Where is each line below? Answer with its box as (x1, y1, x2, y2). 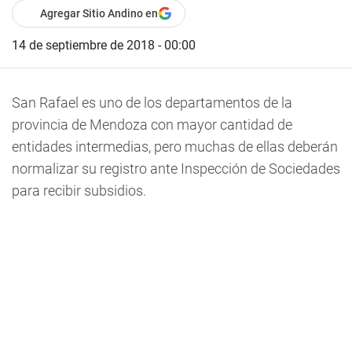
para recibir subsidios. (12, 182, 146, 199)
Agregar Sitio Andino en (40, 7, 158, 20)
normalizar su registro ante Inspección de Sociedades (12, 160, 340, 177)
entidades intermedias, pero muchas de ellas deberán (12, 138, 338, 155)
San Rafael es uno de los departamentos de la (12, 94, 292, 111)
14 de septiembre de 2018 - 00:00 (12, 38, 196, 53)
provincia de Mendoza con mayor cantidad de (12, 116, 292, 133)
